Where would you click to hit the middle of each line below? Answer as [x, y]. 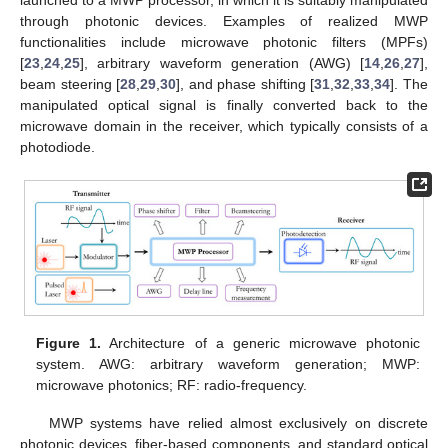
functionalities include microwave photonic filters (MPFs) [224, 41]
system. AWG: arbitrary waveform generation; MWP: [228, 363]
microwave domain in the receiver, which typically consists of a [224, 125]
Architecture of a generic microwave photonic [260, 342]
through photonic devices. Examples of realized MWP [224, 20]
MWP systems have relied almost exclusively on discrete [238, 422]
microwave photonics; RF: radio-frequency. [172, 384]
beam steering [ [70, 83]
